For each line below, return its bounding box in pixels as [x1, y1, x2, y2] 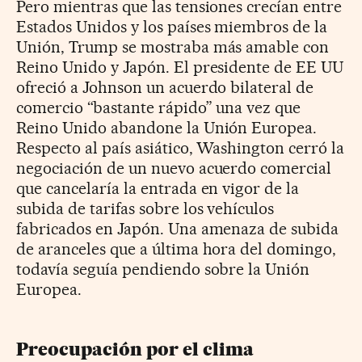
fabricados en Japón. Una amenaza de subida [16, 219, 339, 239]
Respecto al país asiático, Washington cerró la [16, 138, 345, 158]
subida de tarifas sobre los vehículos [16, 199, 275, 219]
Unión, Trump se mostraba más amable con [16, 37, 330, 57]
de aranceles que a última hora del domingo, [16, 239, 337, 259]
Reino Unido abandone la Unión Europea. [16, 118, 318, 138]
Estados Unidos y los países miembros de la [16, 17, 328, 37]
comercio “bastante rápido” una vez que [16, 98, 301, 118]
